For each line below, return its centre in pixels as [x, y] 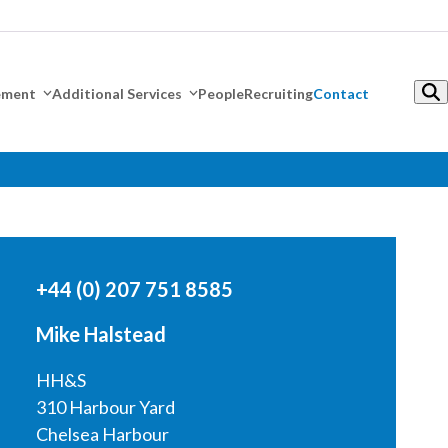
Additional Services [118, 93]
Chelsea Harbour [102, 434]
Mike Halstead [100, 334]
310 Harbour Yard [105, 407]
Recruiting [278, 93]
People [221, 93]
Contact [341, 93]
